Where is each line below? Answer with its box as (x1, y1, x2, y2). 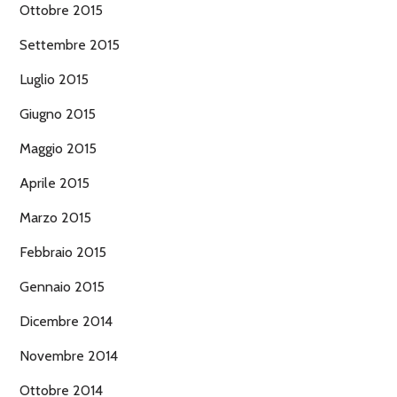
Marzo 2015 (19, 209, 91, 227)
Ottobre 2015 (19, 2, 103, 19)
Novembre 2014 (19, 347, 118, 365)
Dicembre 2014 (19, 313, 113, 331)
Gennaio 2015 (19, 278, 105, 296)
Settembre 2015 (19, 36, 120, 54)
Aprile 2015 (19, 175, 90, 192)
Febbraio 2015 (19, 244, 106, 261)
